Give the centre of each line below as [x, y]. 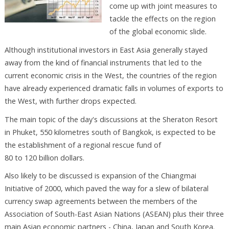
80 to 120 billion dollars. [44, 157]
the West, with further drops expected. [70, 101]
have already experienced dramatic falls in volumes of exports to [114, 88]
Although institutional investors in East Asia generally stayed [106, 50]
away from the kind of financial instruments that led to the [103, 62]
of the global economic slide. [158, 32]
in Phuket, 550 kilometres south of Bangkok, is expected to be [110, 132]
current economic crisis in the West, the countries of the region [110, 75]
